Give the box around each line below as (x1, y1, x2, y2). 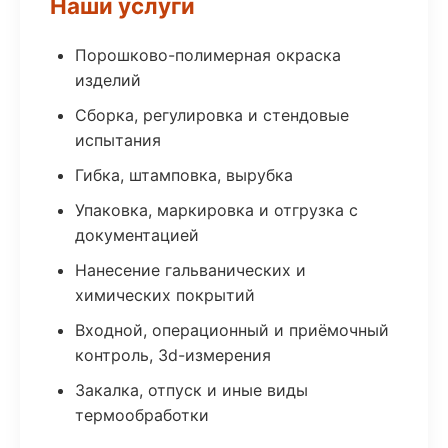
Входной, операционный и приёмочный (75, 320, 389, 340)
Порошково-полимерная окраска (75, 45, 341, 65)
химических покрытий (75, 285, 255, 305)
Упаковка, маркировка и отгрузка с (75, 200, 358, 220)
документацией (75, 225, 199, 245)
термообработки (75, 405, 209, 425)
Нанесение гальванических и (75, 260, 306, 280)
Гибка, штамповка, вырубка (75, 165, 293, 185)
